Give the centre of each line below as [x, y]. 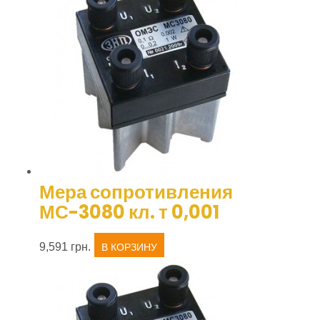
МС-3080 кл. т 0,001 [129, 212]
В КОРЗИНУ [129, 247]
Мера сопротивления [136, 192]
